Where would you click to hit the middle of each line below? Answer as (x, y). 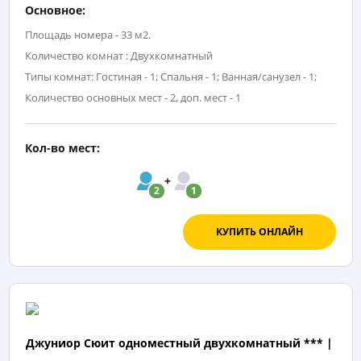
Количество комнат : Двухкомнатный (119, 55)
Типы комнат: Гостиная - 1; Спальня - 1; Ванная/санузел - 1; (171, 76)
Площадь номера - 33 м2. (88, 34)
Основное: (55, 10)
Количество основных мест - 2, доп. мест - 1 (133, 97)
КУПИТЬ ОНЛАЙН (259, 231)
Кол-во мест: (62, 147)
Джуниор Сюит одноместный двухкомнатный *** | (179, 342)
